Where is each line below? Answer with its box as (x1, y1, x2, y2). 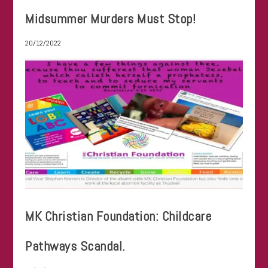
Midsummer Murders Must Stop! (25, 10, 196, 28)
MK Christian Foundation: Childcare (25, 207, 212, 224)
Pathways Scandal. (25, 237, 126, 254)
